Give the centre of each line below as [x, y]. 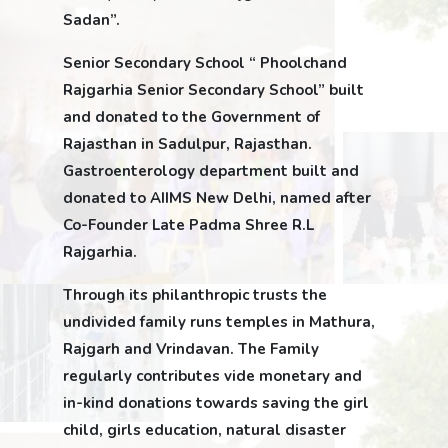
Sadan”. [91, 19]
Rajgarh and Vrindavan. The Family [191, 348]
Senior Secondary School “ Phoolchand [205, 62]
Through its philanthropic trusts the [195, 294]
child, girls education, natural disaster [204, 429]
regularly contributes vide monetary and [212, 375]
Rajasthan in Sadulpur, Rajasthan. [187, 143]
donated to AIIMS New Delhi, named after [217, 197]
